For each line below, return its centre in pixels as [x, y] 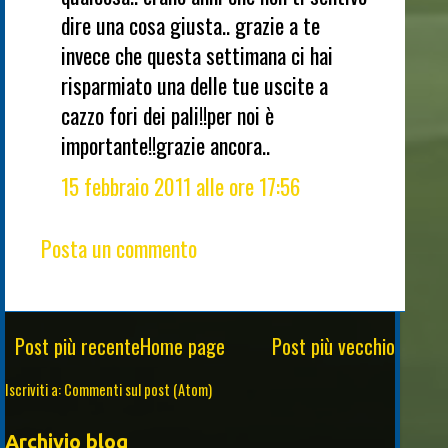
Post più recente [77, 345]
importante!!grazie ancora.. [165, 144]
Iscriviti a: [34, 389]
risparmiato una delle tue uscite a [194, 84]
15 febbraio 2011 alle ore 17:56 [180, 185]
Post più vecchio [333, 345]
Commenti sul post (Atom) [138, 389]
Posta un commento [119, 248]
